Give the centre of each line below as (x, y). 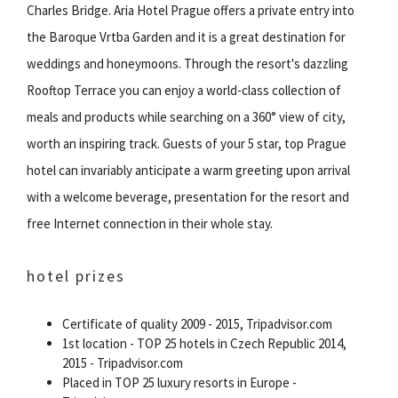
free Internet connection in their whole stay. (150, 223)
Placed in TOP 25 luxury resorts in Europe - (179, 382)
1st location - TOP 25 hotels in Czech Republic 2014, (204, 343)
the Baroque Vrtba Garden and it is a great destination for (186, 36)
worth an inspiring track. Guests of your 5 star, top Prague (187, 143)
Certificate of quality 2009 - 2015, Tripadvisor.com (197, 323)
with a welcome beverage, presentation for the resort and (188, 196)
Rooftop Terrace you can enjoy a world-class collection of (184, 90)
